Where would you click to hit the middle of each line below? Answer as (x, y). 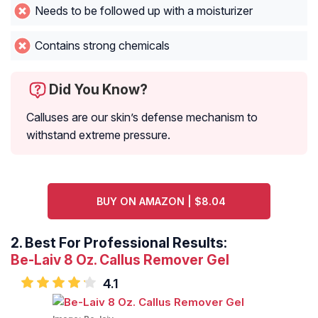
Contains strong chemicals (102, 46)
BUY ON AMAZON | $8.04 (161, 202)
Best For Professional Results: (126, 243)
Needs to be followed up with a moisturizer (143, 11)
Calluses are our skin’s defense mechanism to (142, 117)
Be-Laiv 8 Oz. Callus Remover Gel (120, 260)
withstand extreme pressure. (98, 135)
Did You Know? (98, 90)
